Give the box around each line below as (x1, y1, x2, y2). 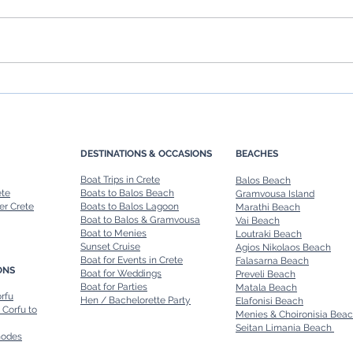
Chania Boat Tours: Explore (65, 78, 225, 98)
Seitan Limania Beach (236, 321, 334, 333)
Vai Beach (236, 214, 280, 226)
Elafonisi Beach (236, 295, 303, 307)
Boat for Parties (80, 281, 147, 292)
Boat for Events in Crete (80, 254, 183, 266)
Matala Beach (236, 281, 297, 293)
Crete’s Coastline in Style (65, 97, 210, 117)
